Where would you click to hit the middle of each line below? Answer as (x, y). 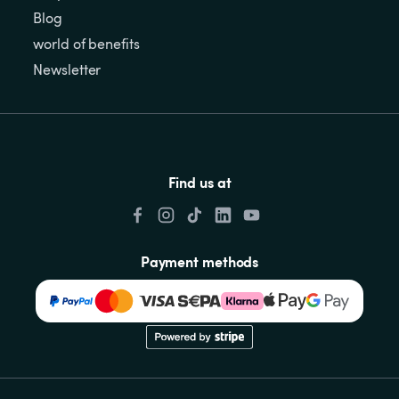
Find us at (199, 181)
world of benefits (86, 43)
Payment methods (199, 261)
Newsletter (67, 69)
